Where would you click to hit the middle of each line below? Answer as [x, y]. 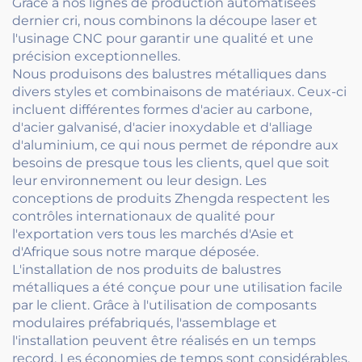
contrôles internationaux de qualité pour [143, 216]
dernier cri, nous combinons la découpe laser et [165, 21]
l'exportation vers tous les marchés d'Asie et [153, 234]
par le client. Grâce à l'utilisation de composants [164, 305]
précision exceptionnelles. [96, 56]
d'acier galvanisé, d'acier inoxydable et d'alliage [162, 127]
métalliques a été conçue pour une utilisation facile [177, 287]
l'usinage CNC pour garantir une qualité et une [163, 38]
